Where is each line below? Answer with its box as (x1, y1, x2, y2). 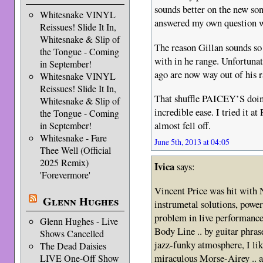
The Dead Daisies (39, 240, 106, 252)
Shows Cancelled (39, 227, 104, 240)
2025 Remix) (39, 156, 89, 168)
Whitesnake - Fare (39, 131, 107, 144)
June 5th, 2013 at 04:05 (154, 136, 230, 148)
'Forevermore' (39, 168, 90, 181)
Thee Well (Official (39, 144, 111, 156)
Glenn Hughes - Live (39, 215, 118, 227)
